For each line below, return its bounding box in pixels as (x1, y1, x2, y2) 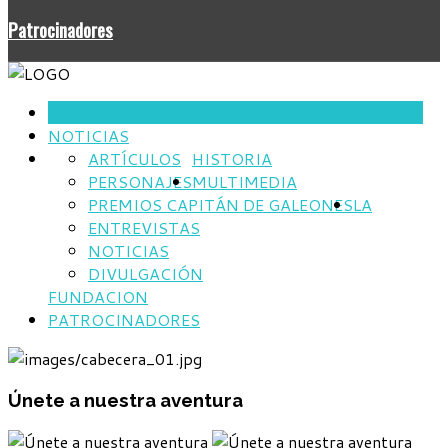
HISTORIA (192, 147, 272, 171)
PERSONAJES (88, 170, 192, 194)
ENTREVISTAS (88, 216, 200, 240)
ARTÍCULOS (88, 147, 181, 171)
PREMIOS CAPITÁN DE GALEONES (88, 193, 353, 217)
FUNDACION (48, 285, 148, 309)
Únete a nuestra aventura (8, 389, 243, 412)
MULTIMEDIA (192, 170, 297, 194)
